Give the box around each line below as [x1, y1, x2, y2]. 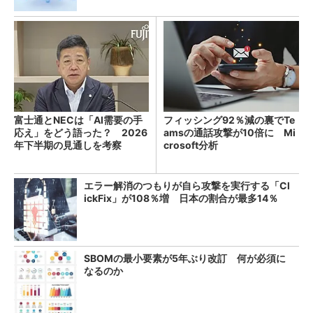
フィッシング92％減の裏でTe [163, 113, 295, 126]
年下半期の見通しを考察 [14, 138, 122, 151]
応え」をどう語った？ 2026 [14, 126, 147, 138]
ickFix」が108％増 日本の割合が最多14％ [84, 191, 278, 204]
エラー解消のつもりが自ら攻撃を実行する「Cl [84, 179, 290, 191]
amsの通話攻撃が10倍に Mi [163, 126, 296, 138]
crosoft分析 [163, 138, 218, 151]
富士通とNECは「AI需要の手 [14, 113, 143, 126]
